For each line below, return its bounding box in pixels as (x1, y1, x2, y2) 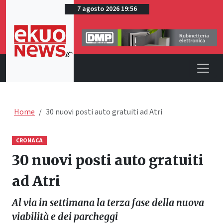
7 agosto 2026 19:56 (77, 4, 137, 14)
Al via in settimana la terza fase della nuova (12, 196, 204, 209)
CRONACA (15, 136, 43, 145)
